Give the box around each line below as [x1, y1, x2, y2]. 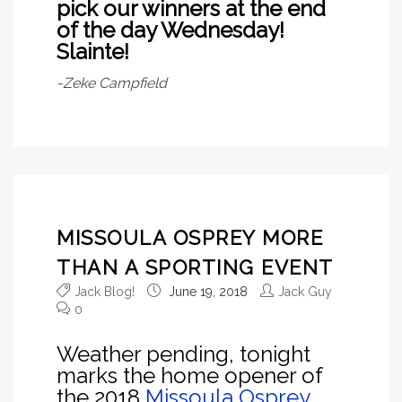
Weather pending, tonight [57, 341, 310, 368]
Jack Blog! [74, 284, 135, 300]
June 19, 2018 [165, 284, 248, 300]
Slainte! [57, 38, 129, 65]
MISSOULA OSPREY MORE [57, 226, 323, 250]
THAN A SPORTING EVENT [57, 256, 334, 280]
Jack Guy [278, 284, 332, 300]
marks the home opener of [57, 363, 322, 389]
